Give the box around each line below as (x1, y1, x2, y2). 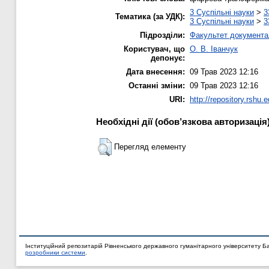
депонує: (151, 53, 185, 63)
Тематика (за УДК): (115, 12, 185, 22)
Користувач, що (124, 44, 185, 54)
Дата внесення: (126, 67, 185, 77)
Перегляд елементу (114, 142, 186, 152)
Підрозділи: (140, 31, 185, 40)
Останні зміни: (128, 81, 185, 91)
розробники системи (25, 249, 85, 256)
